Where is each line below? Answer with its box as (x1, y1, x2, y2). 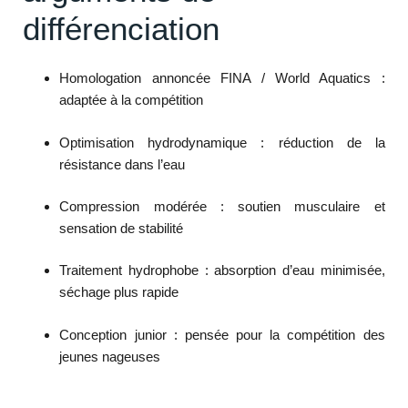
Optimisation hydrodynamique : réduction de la (59, 134, 385, 150)
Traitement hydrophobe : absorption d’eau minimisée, (59, 262, 385, 279)
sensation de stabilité (59, 219, 184, 236)
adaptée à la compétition (59, 92, 204, 108)
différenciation (23, 11, 220, 47)
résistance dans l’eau (59, 156, 186, 172)
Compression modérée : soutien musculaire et (59, 198, 385, 214)
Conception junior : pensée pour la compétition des (59, 326, 385, 342)
